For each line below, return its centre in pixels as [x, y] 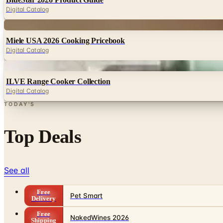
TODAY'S [20, 105]
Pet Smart [86, 196]
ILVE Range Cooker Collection [58, 82]
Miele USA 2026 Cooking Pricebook [65, 41]
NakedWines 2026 [100, 218]
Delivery [44, 199]
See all [17, 170]
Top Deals [43, 137]
